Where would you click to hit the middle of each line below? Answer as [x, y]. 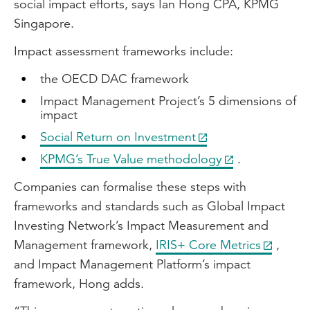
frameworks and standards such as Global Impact [149, 206]
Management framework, [85, 245]
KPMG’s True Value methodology [131, 159]
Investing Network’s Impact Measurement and [141, 226]
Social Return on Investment [118, 137]
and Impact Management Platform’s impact [132, 264]
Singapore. [44, 24]
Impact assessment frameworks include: [124, 51]
